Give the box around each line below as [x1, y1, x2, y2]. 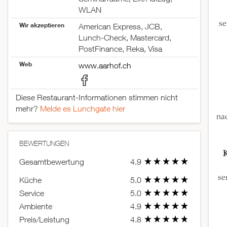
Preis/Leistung [19, 214, 69, 224]
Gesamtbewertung [19, 157, 84, 166]
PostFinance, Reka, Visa [78, 44, 162, 54]
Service [19, 188, 44, 198]
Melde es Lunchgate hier [40, 103, 125, 113]
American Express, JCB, [78, 22, 162, 31]
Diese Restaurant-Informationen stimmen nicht [15, 92, 178, 102]
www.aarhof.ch [78, 61, 131, 70]
